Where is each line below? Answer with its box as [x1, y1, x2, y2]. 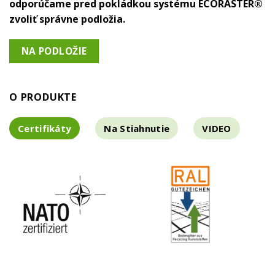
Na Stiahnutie [104, 122, 170, 134]
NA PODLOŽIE [21, 44, 87, 58]
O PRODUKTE [9, 90, 77, 104]
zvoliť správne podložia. [9, 12, 125, 26]
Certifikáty [18, 122, 72, 134]
